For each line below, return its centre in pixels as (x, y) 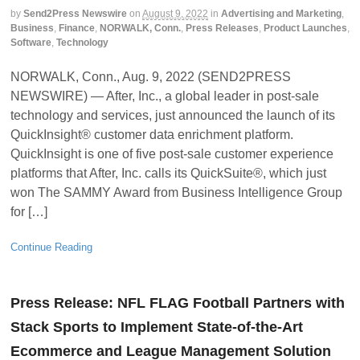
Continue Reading (51, 247)
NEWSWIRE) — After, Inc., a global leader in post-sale (165, 96)
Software (31, 43)
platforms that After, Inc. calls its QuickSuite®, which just (168, 173)
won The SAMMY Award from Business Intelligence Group (176, 192)
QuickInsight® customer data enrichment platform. (152, 134)
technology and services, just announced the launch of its (173, 115)
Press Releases (222, 29)
